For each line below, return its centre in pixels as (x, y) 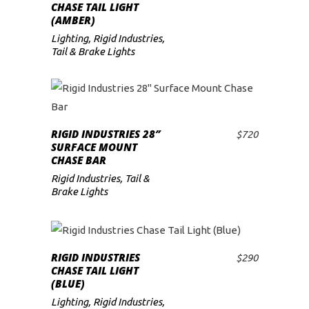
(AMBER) (73, 20)
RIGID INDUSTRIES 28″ (106, 134)
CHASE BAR (79, 160)
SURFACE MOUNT (94, 147)
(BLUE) (68, 283)
